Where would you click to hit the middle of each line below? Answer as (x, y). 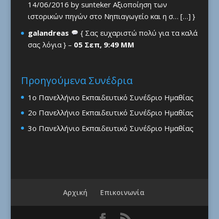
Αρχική (76, 193)
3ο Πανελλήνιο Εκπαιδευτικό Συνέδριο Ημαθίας (110, 128)
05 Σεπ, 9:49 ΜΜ (104, 45)
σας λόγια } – (51, 45)
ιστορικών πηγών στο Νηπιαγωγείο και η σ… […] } (111, 16)
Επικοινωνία (123, 193)
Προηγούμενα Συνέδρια (77, 80)
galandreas (48, 33)
